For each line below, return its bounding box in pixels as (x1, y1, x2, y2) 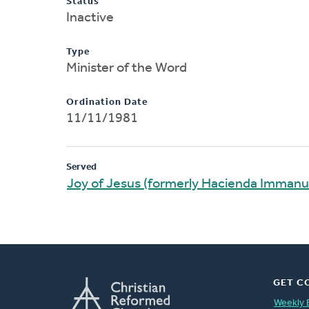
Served (66, 161, 97, 172)
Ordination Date (66, 97, 148, 108)
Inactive (66, 10, 114, 25)
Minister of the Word (66, 61, 187, 75)
